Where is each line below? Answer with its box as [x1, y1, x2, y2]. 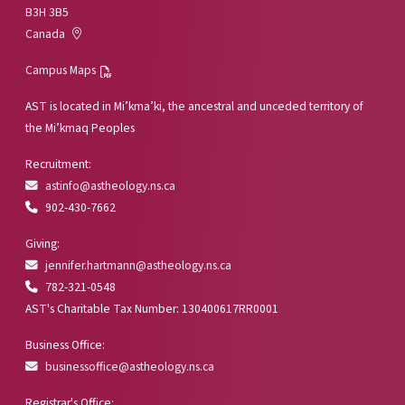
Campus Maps [25, 61, 96, 79]
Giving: [25, 234, 60, 252]
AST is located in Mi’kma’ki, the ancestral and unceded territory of [25, 97, 363, 115]
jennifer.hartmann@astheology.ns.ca [45, 256, 231, 274]
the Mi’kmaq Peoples [25, 118, 135, 137]
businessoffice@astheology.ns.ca [45, 357, 214, 375]
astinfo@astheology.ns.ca [45, 176, 175, 194]
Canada [25, 24, 65, 42]
